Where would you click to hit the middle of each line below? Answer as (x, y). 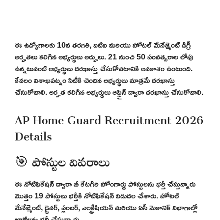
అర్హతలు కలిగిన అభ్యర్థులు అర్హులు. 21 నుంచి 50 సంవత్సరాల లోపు (104, 56)
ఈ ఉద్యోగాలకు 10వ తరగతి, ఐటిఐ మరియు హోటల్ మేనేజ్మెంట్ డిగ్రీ (103, 44)
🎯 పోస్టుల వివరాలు (62, 159)
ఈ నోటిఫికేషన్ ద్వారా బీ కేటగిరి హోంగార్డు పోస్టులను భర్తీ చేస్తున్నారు (105, 183)
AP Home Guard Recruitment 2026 (109, 117)
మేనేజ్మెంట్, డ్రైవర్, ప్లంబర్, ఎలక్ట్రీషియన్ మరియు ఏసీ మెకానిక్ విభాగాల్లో (106, 207)
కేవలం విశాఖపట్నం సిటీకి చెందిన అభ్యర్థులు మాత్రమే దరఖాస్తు (95, 80)
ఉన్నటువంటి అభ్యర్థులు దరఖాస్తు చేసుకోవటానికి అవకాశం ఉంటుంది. (104, 68)
